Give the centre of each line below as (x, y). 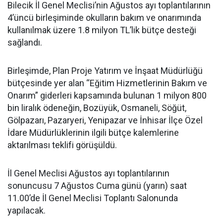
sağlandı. (25, 42)
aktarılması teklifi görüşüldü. (62, 145)
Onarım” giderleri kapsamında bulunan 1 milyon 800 (107, 95)
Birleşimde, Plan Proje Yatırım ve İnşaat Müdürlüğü (105, 70)
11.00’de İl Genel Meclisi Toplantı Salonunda (93, 198)
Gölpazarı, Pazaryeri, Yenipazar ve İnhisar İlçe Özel (105, 120)
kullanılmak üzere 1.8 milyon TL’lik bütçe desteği (102, 30)
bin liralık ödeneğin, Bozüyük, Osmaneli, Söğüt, (97, 108)
